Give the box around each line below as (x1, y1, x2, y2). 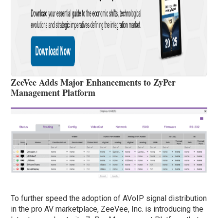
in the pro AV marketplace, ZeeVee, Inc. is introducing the (11, 204, 204, 214)
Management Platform (11, 86, 96, 99)
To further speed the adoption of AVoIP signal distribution (11, 194, 207, 203)
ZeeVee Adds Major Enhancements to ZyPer (11, 76, 176, 89)
